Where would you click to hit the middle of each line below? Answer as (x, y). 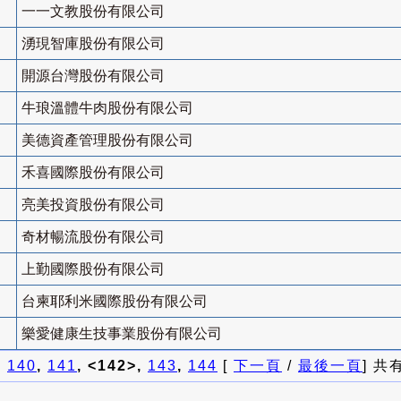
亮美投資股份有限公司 (93, 205)
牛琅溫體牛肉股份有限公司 (107, 108)
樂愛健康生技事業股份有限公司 (122, 334)
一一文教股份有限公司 (93, 12)
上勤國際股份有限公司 (93, 269)
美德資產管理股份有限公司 (107, 141)
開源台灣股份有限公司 (93, 76)
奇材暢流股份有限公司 (93, 237)
